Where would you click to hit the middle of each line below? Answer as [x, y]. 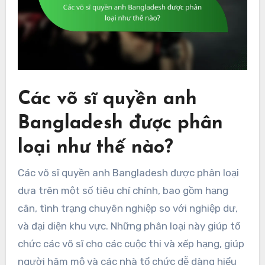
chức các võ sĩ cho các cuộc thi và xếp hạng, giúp [131, 244]
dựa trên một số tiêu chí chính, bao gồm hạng [123, 191]
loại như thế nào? [95, 148]
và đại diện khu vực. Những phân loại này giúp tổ [129, 226]
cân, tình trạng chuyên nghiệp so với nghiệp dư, [127, 209]
